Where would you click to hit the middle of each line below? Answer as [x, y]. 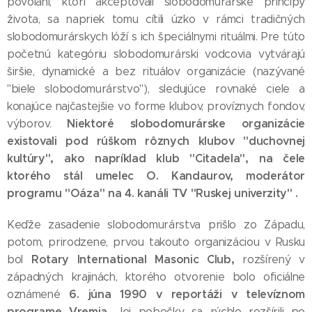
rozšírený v [270, 259]
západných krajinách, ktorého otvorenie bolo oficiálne [156, 277]
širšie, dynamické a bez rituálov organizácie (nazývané [156, 71]
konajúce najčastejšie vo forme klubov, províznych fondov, [156, 106]
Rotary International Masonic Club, [133, 259]
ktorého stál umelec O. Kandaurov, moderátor [156, 176]
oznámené [34, 294]
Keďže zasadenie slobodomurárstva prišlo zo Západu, [156, 225]
